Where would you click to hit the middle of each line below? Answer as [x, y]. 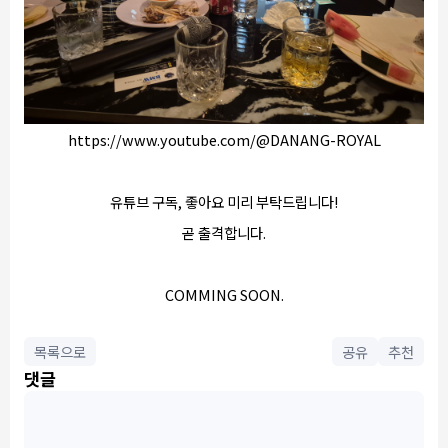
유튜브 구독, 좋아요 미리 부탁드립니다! [224, 201]
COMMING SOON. [224, 294]
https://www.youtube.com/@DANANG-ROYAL [224, 139]
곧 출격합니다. [224, 232]
